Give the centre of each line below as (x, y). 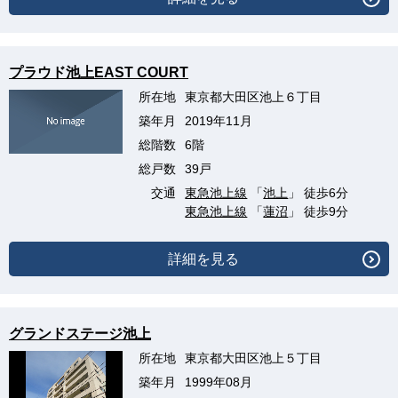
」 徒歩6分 (318, 193)
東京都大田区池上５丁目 (254, 358)
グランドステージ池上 (80, 334)
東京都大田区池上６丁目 (254, 97)
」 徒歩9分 (318, 212)
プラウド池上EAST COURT (99, 73)
